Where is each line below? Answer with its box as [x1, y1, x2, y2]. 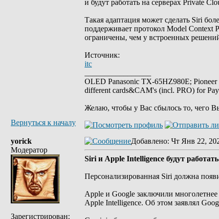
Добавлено [131, 137, 167, 145]
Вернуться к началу [11, 118, 76, 127]
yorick [11, 137, 32, 145]
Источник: [85, 51, 120, 59]
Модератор [11, 146, 47, 154]
